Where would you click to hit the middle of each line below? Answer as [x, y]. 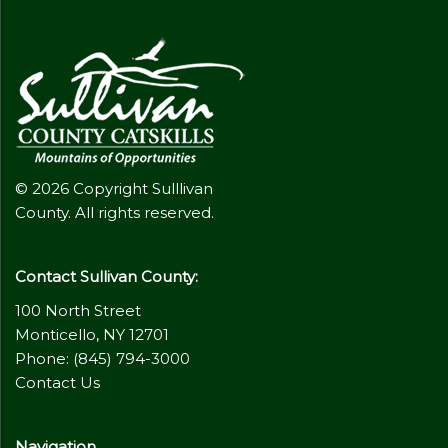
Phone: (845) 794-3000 [102, 359]
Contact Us [57, 383]
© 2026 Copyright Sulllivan [114, 189]
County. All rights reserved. [114, 213]
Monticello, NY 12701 [92, 335]
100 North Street [78, 311]
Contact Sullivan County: [106, 277]
